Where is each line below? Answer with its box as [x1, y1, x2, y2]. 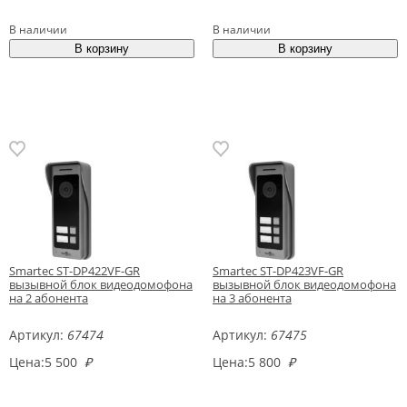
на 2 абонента [9, 289, 88, 306]
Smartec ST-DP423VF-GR [213, 262, 343, 279]
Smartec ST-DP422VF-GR [9, 262, 140, 279]
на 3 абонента [213, 289, 292, 306]
